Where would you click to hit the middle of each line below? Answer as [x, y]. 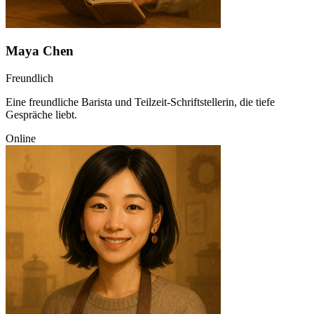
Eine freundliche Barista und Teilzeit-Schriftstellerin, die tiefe [140, 102]
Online [21, 139]
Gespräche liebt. [41, 115]
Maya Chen [40, 51]
